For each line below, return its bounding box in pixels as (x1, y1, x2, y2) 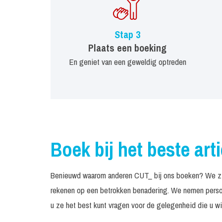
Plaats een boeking (88, 41, 166, 55)
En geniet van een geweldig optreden (68, 55, 186, 67)
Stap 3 (114, 27, 140, 41)
